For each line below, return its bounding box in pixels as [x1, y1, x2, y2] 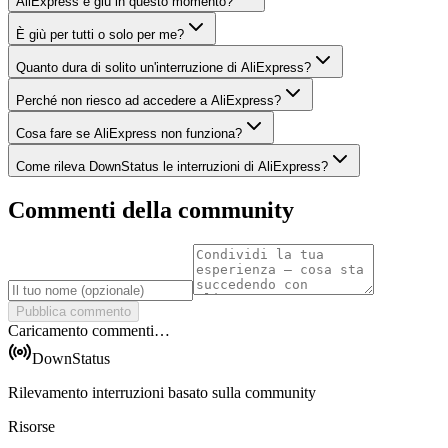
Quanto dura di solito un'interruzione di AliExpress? [16, 60, 311, 76]
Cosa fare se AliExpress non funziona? [16, 126, 242, 142]
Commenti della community [8, 197, 294, 224]
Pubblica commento [16, 304, 131, 320]
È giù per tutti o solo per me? [16, 27, 184, 43]
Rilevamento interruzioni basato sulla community [8, 384, 316, 402]
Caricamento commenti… [8, 322, 170, 340]
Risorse [8, 418, 55, 436]
